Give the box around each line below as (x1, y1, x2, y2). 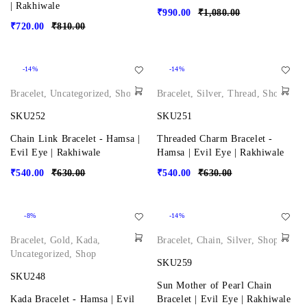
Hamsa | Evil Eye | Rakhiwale (157, 147, 284, 158)
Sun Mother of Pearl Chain (157, 280, 273, 291)
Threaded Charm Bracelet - (157, 134, 273, 145)
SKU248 (10, 271, 46, 282)
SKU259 (157, 258, 193, 269)
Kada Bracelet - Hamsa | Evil (10, 294, 135, 305)
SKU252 (10, 111, 46, 122)
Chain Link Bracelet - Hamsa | (10, 134, 140, 145)
